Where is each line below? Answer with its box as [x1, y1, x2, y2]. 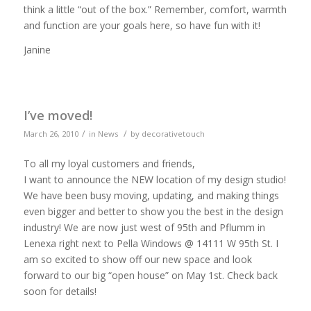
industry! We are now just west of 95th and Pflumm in [23, 221, 265, 234]
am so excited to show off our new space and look [23, 253, 252, 266]
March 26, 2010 [23, 128, 78, 140]
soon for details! [23, 285, 96, 298]
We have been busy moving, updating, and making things [23, 189, 279, 202]
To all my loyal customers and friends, [23, 157, 195, 170]
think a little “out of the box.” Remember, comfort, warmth [23, 3, 287, 17]
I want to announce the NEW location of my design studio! [23, 173, 286, 186]
